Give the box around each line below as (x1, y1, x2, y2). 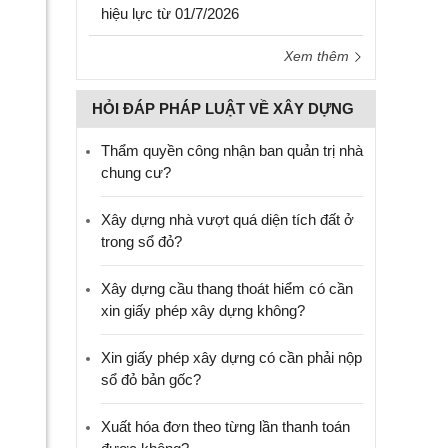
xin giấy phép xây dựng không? (101, 302, 305, 319)
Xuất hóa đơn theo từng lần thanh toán (101, 418, 350, 435)
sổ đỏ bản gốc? (101, 371, 201, 388)
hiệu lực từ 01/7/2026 (101, 5, 239, 22)
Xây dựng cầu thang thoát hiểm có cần (101, 280, 353, 297)
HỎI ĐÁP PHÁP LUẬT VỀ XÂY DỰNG (92, 100, 354, 117)
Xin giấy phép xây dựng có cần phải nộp (101, 349, 362, 366)
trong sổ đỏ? (101, 233, 182, 250)
